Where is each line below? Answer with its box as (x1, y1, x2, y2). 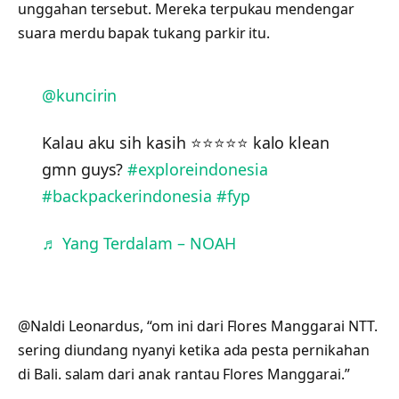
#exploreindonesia (127, 158, 268, 180)
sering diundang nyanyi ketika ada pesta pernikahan (18, 339, 370, 360)
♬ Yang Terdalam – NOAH (41, 232, 236, 255)
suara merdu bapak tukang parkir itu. (18, 22, 271, 43)
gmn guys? (41, 158, 128, 180)
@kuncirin (41, 84, 118, 106)
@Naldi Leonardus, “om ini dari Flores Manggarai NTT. (18, 315, 378, 336)
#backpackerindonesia (41, 184, 212, 207)
